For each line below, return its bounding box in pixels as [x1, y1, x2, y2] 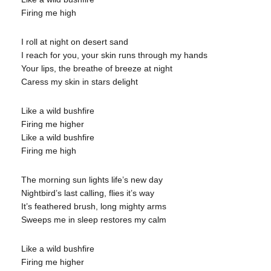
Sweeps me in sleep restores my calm [21, 215, 166, 225]
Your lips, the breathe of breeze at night [21, 64, 172, 74]
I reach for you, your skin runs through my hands [21, 50, 207, 60]
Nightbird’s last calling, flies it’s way [21, 188, 154, 198]
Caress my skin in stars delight [21, 77, 138, 87]
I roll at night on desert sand [21, 37, 128, 47]
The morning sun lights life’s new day [21, 175, 163, 185]
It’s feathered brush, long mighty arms [21, 201, 166, 212]
